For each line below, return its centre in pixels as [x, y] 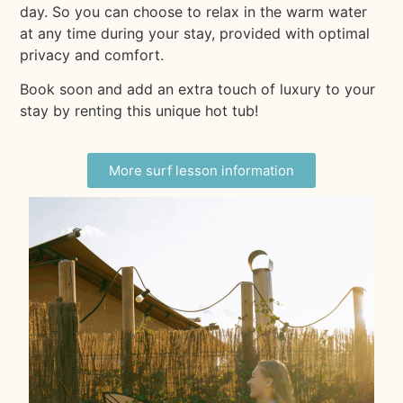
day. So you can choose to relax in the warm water [194, 12]
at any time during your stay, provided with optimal [195, 34]
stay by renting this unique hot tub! [139, 111]
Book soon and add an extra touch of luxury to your [198, 90]
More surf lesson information [201, 170]
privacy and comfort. [92, 55]
